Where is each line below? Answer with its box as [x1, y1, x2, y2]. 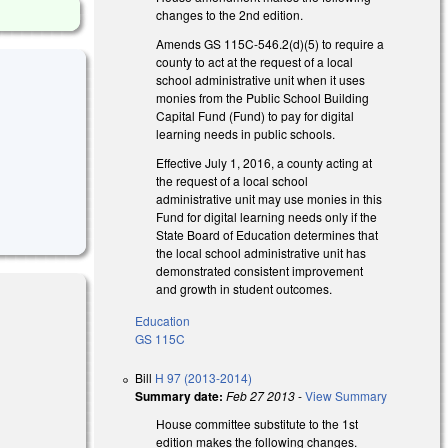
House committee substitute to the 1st [156, 415, 359, 433]
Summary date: [135, 387, 224, 406]
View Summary [305, 387, 388, 405]
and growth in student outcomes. [156, 279, 333, 297]
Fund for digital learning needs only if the [156, 207, 378, 225]
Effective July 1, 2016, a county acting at [156, 153, 373, 171]
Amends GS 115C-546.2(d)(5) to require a [156, 34, 385, 52]
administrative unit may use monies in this [156, 189, 383, 207]
